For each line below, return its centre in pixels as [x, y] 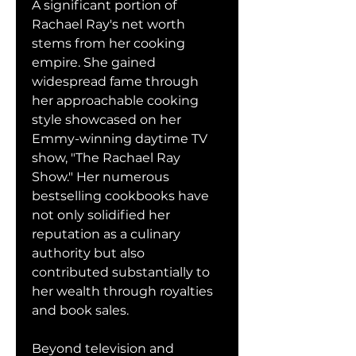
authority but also [88, 253]
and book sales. [80, 310]
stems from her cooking [108, 43]
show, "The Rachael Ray [106, 158]
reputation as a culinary [106, 234]
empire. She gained [94, 62]
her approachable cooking [115, 101]
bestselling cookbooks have [120, 196]
